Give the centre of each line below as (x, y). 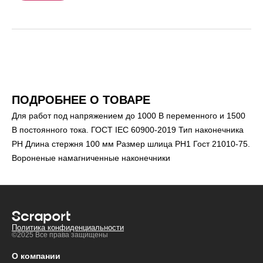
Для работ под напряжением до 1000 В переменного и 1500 (129, 115)
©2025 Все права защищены (60, 235)
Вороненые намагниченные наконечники (91, 158)
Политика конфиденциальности (68, 227)
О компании (36, 256)
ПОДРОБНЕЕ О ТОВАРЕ (81, 100)
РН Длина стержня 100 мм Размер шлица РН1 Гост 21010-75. (131, 144)
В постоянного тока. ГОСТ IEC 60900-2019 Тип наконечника (128, 129)
